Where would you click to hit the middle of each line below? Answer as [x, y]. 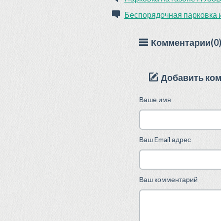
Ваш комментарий [168, 179]
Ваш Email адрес [165, 139]
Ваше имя [155, 99]
